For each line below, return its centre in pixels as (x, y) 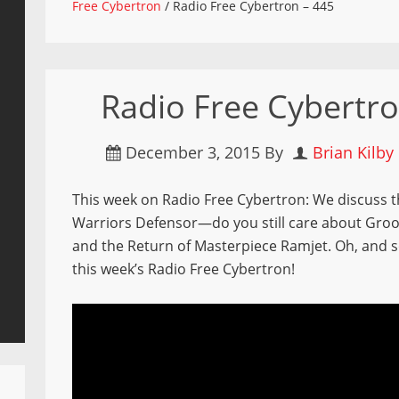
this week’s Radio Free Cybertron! (184, 269)
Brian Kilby (354, 152)
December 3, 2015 (193, 152)
